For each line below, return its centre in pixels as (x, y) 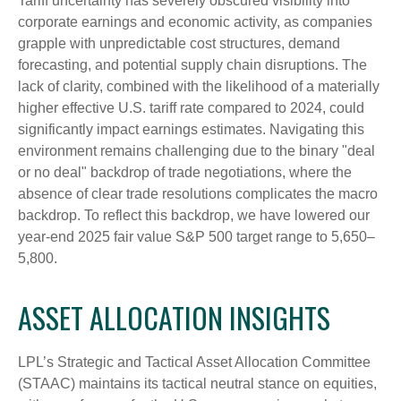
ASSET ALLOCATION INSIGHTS (174, 317)
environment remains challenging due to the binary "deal (196, 150)
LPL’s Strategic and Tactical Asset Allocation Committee (194, 362)
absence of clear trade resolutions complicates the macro (198, 193)
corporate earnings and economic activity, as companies (195, 21)
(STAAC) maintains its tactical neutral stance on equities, (197, 383)
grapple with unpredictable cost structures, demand (179, 43)
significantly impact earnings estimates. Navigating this (191, 129)
